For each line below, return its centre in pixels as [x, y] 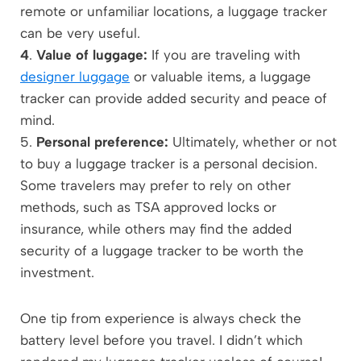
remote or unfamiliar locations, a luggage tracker [174, 11]
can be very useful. [80, 33]
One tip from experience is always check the [161, 318]
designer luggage [75, 76]
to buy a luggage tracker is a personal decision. [169, 163]
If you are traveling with [224, 54]
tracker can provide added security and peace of [174, 98]
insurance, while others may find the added [156, 228]
